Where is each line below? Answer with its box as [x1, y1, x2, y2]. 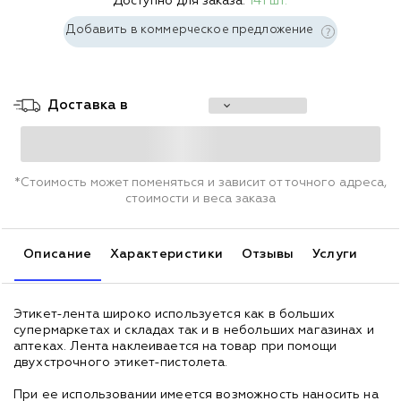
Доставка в [47, 98, 128, 112]
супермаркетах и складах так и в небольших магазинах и [13, 323, 374, 337]
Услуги [311, 247, 358, 260]
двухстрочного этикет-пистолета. [13, 355, 228, 369]
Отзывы [241, 247, 294, 260]
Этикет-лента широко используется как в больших [13, 307, 335, 320]
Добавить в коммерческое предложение [66, 23, 317, 36]
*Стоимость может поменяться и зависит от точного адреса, [14, 175, 387, 189]
